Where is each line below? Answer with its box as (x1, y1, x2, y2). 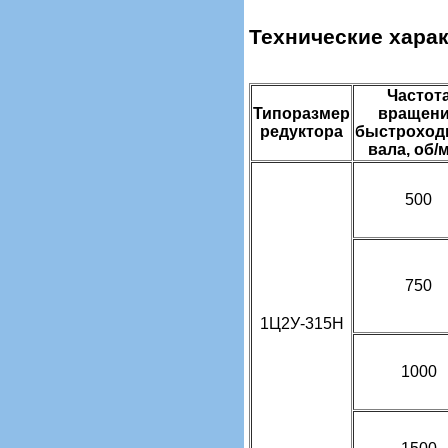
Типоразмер (253, 104, 350, 122)
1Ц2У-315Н (259, 314, 344, 332)
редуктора (260, 122, 343, 140)
